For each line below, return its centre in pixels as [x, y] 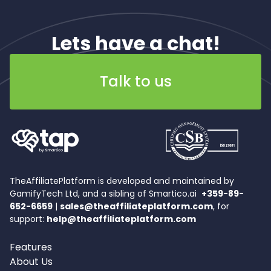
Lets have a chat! [135, 43]
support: [28, 219]
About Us [31, 262]
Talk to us [135, 81]
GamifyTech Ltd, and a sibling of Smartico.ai [106, 194]
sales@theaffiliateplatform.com [136, 206]
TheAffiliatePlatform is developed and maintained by [122, 181]
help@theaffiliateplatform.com [121, 219]
